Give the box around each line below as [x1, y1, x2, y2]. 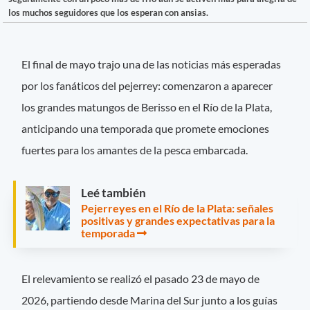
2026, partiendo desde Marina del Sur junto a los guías [21, 293, 278, 307]
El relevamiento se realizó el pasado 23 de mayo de [21, 272, 260, 286]
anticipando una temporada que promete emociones [21, 121, 270, 135]
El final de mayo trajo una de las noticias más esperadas [21, 57, 282, 71]
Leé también [81, 185, 146, 200]
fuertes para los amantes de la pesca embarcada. [21, 143, 248, 156]
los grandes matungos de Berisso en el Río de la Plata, [21, 100, 273, 113]
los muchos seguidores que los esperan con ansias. [8, 6, 208, 18]
